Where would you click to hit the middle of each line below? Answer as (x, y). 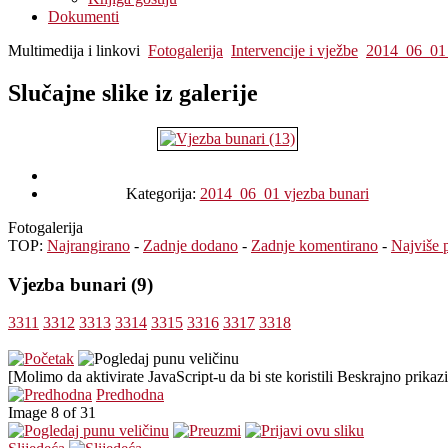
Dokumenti (83, 16)
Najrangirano (88, 245)
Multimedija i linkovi (74, 50)
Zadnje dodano (190, 245)
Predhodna (130, 395)
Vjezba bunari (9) (80, 284)
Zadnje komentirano (314, 245)
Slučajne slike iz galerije (133, 92)
